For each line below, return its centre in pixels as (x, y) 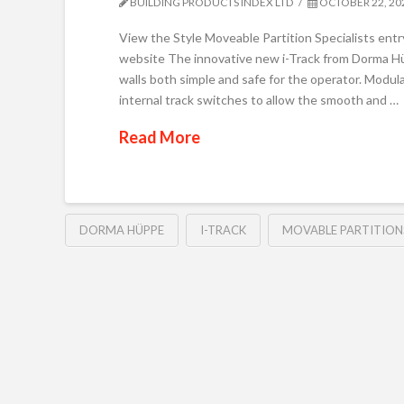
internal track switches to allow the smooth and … (259, 99)
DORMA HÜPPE (122, 230)
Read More (160, 137)
